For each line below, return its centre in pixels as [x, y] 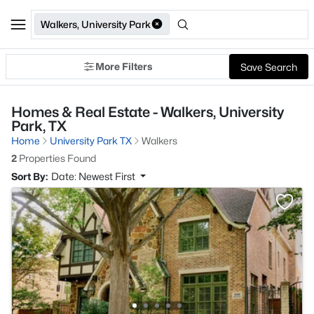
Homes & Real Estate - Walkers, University [148, 112]
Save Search [269, 67]
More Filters [124, 66]
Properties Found [56, 158]
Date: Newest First [94, 176]
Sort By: [29, 176]
